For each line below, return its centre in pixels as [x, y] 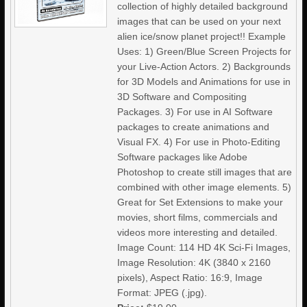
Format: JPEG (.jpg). [162, 293]
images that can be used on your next [199, 21]
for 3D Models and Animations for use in [204, 82]
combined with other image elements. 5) [205, 187]
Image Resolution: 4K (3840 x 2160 [194, 262]
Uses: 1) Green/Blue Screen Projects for [205, 51]
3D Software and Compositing [182, 97]
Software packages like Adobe [183, 157]
